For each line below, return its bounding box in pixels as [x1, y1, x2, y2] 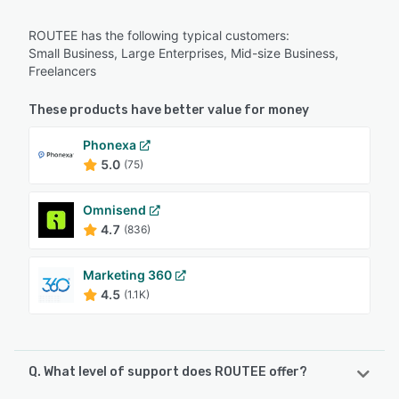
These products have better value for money [28, 102, 309, 118]
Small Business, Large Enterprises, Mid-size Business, [28, 45, 338, 61]
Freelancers [28, 62, 96, 78]
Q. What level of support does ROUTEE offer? [28, 363, 307, 379]
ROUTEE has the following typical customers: [28, 27, 289, 43]
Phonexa [83, 136, 136, 152]
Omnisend [83, 201, 146, 217]
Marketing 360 [83, 266, 172, 282]
